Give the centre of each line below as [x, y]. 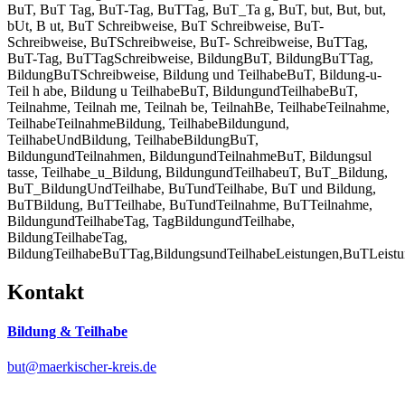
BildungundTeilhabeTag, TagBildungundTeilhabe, [151, 221]
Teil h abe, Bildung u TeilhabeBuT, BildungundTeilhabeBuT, [183, 90]
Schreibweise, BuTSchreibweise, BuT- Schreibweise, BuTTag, [188, 42]
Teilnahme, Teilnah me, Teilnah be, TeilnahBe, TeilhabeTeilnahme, [198, 107]
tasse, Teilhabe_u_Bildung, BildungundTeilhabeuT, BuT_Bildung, [198, 172]
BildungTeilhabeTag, [67, 237]
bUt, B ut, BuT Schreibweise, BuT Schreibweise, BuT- [165, 25]
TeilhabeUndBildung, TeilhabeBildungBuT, [133, 139]
